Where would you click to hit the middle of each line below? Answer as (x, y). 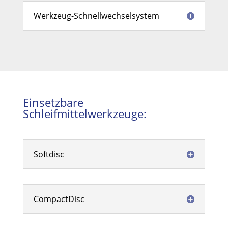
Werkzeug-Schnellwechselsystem (96, 16)
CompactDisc (59, 199)
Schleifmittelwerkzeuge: (84, 113)
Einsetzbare (53, 102)
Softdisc (49, 154)
